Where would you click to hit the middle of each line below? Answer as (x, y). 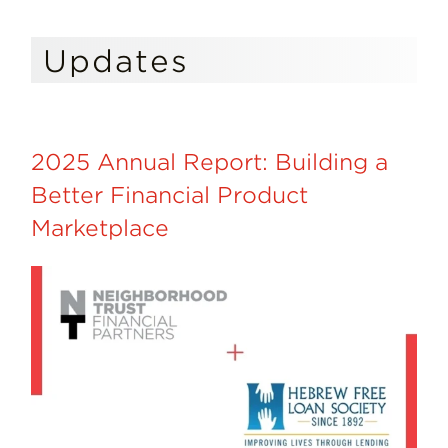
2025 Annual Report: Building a (210, 161)
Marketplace (100, 227)
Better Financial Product (170, 194)
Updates (116, 60)
